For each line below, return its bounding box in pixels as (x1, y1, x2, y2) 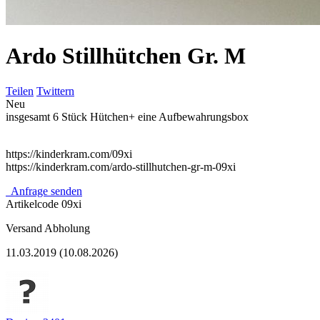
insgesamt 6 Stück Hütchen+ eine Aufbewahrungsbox (6, 110, 249, 123)
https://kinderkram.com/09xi (6, 147, 132, 160)
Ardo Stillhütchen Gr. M (6, 43, 246, 69)
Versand (6, 221, 42, 234)
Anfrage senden (9, 184, 82, 197)
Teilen (6, 84, 34, 97)
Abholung (44, 221, 90, 234)
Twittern (36, 84, 74, 97)
